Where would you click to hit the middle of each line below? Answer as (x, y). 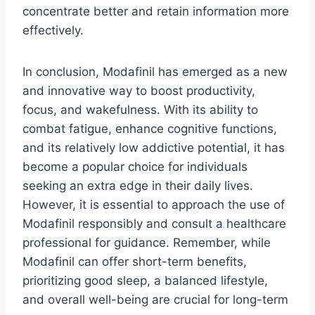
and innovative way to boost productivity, (139, 91)
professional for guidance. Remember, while (147, 243)
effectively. (53, 31)
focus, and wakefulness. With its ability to (140, 110)
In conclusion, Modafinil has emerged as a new (155, 72)
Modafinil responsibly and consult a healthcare (154, 224)
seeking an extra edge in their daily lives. (138, 186)
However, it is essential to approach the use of (154, 205)
